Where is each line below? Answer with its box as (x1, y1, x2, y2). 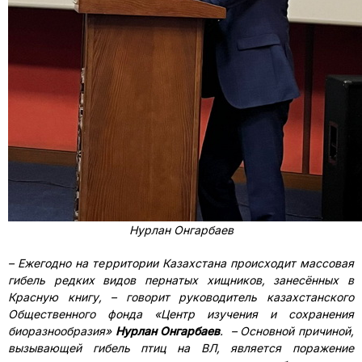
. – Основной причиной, (220, 324, 355, 338)
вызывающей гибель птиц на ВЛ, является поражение (8, 341, 354, 355)
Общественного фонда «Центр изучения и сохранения (8, 307, 354, 321)
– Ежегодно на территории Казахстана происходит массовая (8, 256, 354, 270)
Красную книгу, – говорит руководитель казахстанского (8, 290, 354, 304)
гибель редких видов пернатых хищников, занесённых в (8, 273, 354, 287)
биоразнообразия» (8, 324, 116, 338)
